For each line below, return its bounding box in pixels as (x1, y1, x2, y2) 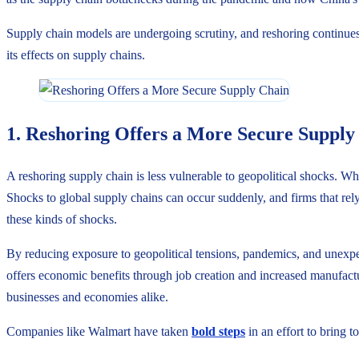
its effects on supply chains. (6, 47, 145, 62)
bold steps (192, 325, 245, 339)
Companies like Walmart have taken (6, 325, 192, 339)
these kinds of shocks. (6, 212, 117, 227)
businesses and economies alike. (6, 290, 168, 305)
